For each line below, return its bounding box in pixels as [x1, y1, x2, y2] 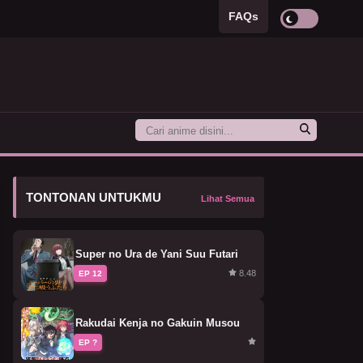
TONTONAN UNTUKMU [26, 190, 161, 204]
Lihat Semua [201, 193, 254, 203]
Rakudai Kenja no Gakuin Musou [75, 316, 240, 329]
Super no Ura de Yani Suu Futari [75, 247, 238, 260]
